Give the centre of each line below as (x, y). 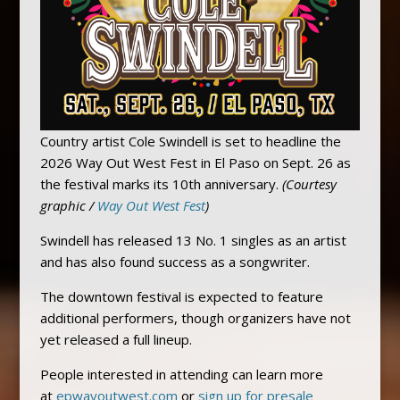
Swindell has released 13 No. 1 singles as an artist (193, 240)
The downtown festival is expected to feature (181, 296)
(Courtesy (309, 183)
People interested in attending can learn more (181, 374)
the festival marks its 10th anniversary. (161, 183)
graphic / (68, 205)
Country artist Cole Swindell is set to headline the (190, 141)
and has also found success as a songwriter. (175, 261)
